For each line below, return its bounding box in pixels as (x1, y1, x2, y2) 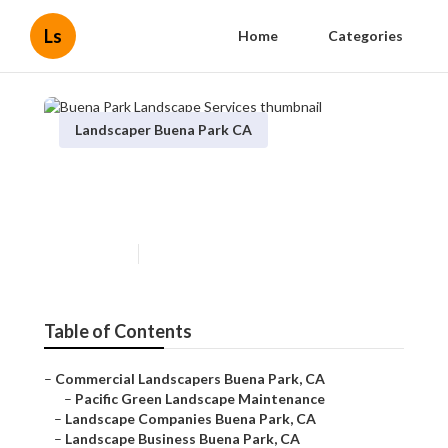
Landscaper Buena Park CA (75, 121, 252, 138)
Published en (59, 246, 128, 262)
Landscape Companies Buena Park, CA (65, 410, 316, 428)
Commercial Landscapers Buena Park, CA (55, 370, 325, 388)
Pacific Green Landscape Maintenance (75, 390, 325, 408)
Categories (328, 27, 403, 44)
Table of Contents (44, 320, 192, 343)
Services (59, 197, 150, 227)
